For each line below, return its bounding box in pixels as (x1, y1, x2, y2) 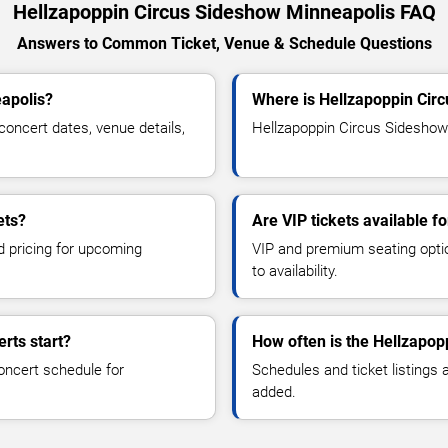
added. (252, 383, 296, 402)
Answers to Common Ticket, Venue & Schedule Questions (16, 34, 432, 54)
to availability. (252, 262, 338, 281)
